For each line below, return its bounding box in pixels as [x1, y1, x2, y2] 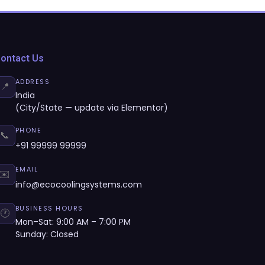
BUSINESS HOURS [15, 203, 83, 213]
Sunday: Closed [15, 228, 79, 240]
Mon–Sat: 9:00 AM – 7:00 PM [15, 216, 131, 228]
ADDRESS [15, 77, 50, 86]
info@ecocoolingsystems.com [15, 179, 142, 190]
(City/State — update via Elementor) [15, 102, 168, 114]
